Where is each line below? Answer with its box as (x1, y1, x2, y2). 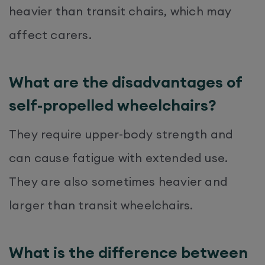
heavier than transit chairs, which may (9, 3, 232, 18)
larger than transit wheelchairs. (9, 197, 196, 212)
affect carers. (9, 27, 95, 42)
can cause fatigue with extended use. (9, 150, 228, 165)
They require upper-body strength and (9, 126, 234, 141)
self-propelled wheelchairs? (9, 95, 220, 115)
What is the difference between (9, 242, 248, 262)
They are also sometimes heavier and (9, 173, 228, 189)
